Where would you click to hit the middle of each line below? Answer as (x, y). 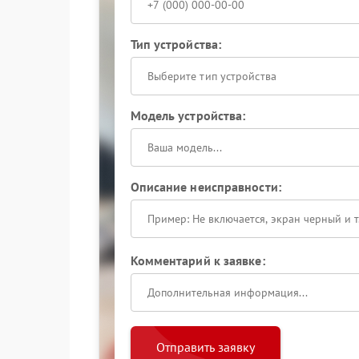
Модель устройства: (188, 115)
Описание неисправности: (206, 187)
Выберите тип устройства (212, 76)
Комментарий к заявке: (198, 260)
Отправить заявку (205, 347)
